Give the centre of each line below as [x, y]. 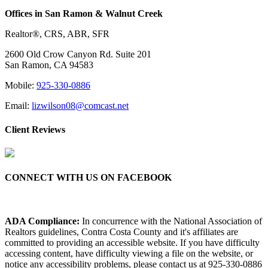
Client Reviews [35, 129]
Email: [18, 106]
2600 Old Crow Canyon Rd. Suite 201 [78, 54]
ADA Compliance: [42, 221]
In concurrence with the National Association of [171, 221]
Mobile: [21, 86]
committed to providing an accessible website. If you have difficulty [132, 243]
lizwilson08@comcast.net [80, 106]
